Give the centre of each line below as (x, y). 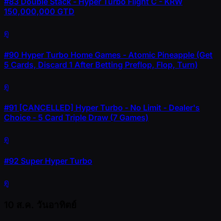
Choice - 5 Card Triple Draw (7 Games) (76, 118)
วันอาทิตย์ (56, 205)
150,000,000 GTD (39, 12)
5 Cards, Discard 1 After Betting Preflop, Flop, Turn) (101, 64)
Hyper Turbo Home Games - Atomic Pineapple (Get (116, 55)
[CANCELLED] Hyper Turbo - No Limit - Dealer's (109, 108)
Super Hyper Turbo (55, 161)
